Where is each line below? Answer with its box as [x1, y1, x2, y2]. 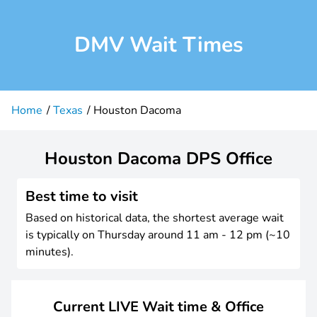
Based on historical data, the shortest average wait [25, 210, 284, 226]
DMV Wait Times [74, 30, 243, 59]
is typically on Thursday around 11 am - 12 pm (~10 [25, 227, 290, 243]
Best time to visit [25, 187, 138, 206]
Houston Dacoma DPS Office [45, 147, 272, 170]
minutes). [25, 244, 74, 260]
